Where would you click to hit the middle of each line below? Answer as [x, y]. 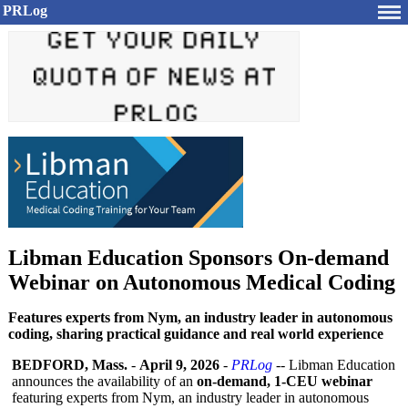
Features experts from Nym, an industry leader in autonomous [200, 317]
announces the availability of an [104, 381]
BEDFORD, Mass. [70, 365]
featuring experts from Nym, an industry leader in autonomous [190, 398]
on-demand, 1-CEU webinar [285, 381]
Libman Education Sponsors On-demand [199, 258]
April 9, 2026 [179, 365]
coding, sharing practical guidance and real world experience [196, 334]
